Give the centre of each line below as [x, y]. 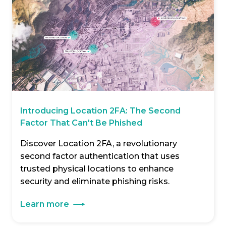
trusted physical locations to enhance [97, 168]
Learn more [45, 204]
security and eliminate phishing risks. [95, 181]
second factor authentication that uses [100, 156]
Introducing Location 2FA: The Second [100, 110]
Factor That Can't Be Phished [81, 123]
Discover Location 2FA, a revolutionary [99, 143]
